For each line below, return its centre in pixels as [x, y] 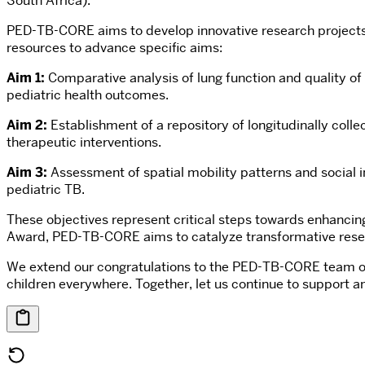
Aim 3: [27, 173]
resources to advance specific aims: [114, 48]
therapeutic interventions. [84, 143]
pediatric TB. [46, 190]
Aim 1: [26, 78]
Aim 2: [27, 125]
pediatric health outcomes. [88, 95]
